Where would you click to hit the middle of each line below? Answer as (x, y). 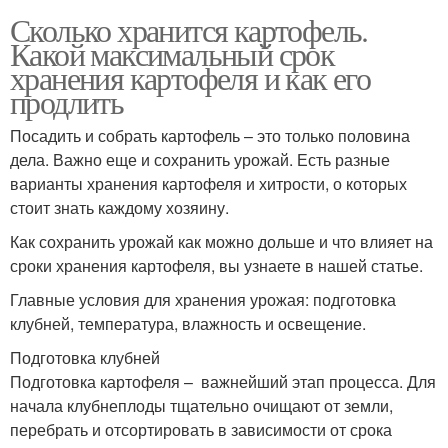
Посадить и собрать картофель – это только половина (210, 135)
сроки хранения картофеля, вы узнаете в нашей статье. (216, 265)
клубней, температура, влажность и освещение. (188, 323)
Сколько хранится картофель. (189, 29)
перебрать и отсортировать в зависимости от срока (201, 429)
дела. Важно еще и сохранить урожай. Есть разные (200, 159)
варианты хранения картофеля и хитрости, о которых (208, 183)
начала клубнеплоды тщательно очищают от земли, (201, 405)
